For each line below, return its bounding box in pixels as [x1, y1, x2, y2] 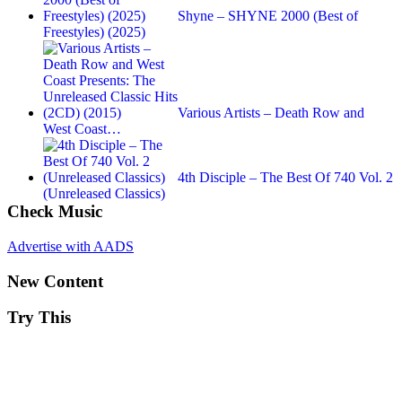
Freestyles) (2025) [43, 24, 145, 40]
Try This [7, 308, 71, 328]
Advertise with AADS [7, 238, 134, 254]
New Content [7, 271, 103, 291]
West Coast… [43, 121, 121, 137]
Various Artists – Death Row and [178, 105, 364, 121]
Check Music [7, 202, 102, 222]
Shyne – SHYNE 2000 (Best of [178, 8, 358, 24]
